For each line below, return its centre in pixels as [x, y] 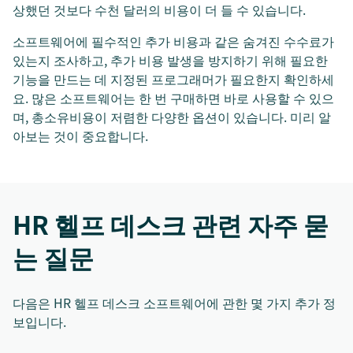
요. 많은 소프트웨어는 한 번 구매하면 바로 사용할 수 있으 [173, 98]
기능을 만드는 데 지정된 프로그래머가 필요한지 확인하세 [173, 79]
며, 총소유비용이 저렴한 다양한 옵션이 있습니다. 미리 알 [172, 117]
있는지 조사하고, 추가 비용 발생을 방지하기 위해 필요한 [170, 60]
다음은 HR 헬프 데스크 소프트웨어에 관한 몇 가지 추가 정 [174, 303]
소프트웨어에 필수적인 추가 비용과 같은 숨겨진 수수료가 [173, 41]
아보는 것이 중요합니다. [80, 136]
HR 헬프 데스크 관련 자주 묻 [171, 225]
